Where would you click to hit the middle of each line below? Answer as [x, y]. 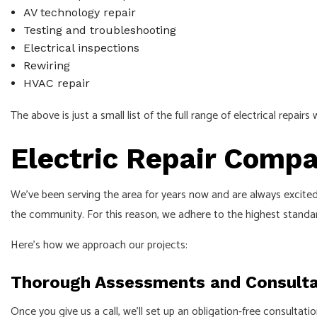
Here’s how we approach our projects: [102, 245]
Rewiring [46, 65]
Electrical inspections [81, 47]
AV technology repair [79, 12]
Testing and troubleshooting [99, 30]
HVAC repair [56, 83]
